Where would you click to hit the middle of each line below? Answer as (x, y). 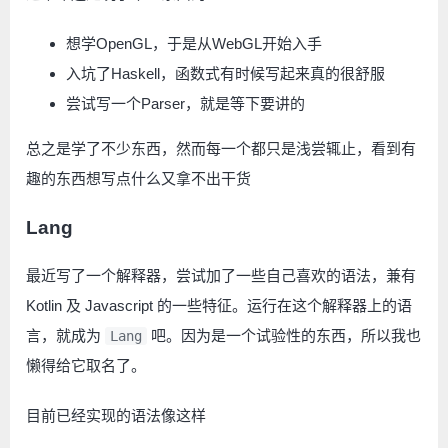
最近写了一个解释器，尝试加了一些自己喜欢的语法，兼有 (221, 275)
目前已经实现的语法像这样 (116, 415)
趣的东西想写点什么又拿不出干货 (138, 178)
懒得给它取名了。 (86, 365)
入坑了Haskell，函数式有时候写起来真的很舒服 (225, 73)
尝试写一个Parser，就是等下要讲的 (185, 103)
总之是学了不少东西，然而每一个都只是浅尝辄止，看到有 (221, 148)
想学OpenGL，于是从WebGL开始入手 (194, 43)
